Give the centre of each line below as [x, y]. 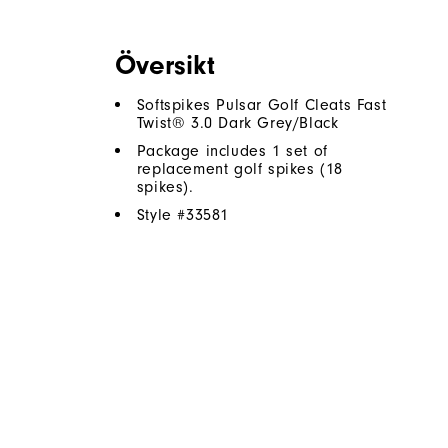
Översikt [164, 65]
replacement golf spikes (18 [240, 169]
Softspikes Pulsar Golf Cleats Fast [261, 105]
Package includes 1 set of [232, 151]
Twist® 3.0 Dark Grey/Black [237, 123]
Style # [161, 215]
